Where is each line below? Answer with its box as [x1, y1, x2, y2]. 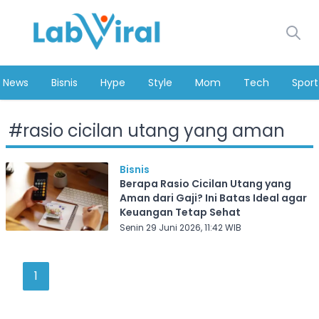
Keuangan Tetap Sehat [119, 205, 241, 219]
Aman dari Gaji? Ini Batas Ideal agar [119, 191, 307, 205]
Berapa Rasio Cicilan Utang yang [119, 177, 291, 191]
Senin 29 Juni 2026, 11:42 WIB [119, 221, 241, 234]
